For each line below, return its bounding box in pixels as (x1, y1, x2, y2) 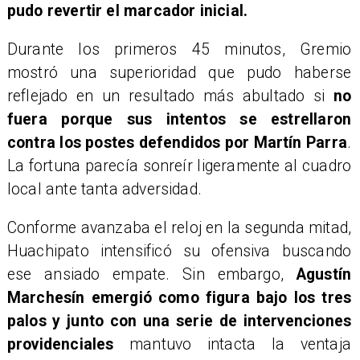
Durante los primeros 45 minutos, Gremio (6, 40, 352, 59)
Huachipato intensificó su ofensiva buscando (6, 242, 352, 261)
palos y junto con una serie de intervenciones (6, 312, 352, 331)
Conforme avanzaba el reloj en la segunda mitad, (6, 219, 352, 238)
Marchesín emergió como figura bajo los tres (6, 288, 352, 308)
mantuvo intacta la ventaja (129, 335, 352, 354)
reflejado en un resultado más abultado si (6, 87, 333, 106)
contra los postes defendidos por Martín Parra (6, 133, 347, 153)
